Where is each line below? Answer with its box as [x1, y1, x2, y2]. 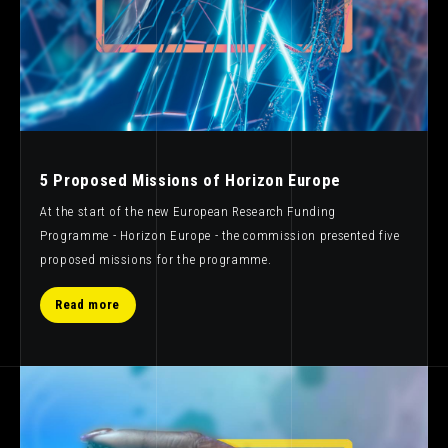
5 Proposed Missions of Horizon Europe [40, 170, 342, 190]
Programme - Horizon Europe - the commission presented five [40, 227, 400, 243]
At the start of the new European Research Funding [40, 203, 336, 219]
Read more [55, 296, 120, 312]
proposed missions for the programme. [40, 251, 276, 267]
